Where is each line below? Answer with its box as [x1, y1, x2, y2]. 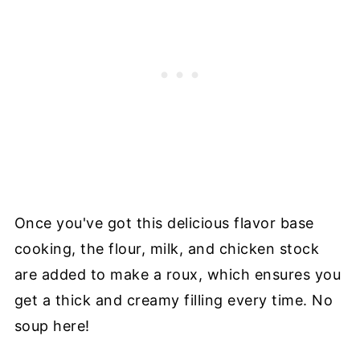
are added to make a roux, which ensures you [14, 265, 342, 283]
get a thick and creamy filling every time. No [14, 291, 333, 309]
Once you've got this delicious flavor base [14, 214, 314, 231]
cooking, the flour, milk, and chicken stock [14, 239, 320, 257]
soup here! [14, 317, 90, 334]
